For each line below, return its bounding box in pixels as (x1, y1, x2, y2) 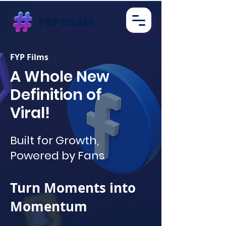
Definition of (10, 84, 102, 105)
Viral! (10, 102, 50, 124)
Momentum (10, 197, 87, 215)
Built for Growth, (10, 133, 99, 148)
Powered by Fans (10, 148, 104, 163)
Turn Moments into (10, 179, 136, 197)
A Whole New (10, 66, 109, 87)
